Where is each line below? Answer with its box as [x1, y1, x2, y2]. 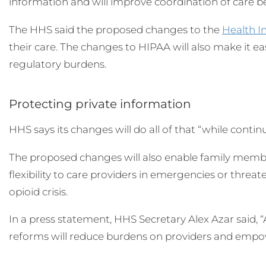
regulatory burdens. [9, 58, 106, 70]
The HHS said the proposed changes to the [9, 23, 222, 36]
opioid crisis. [9, 185, 68, 198]
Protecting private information [9, 96, 191, 111]
